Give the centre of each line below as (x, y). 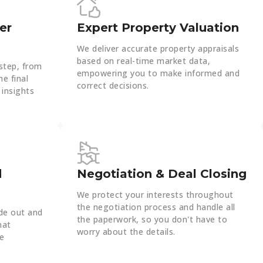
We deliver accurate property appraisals (158, 49)
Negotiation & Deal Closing (161, 174)
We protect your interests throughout (155, 195)
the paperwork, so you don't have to (152, 220)
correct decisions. (113, 86)
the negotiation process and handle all (156, 207)
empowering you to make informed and (158, 73)
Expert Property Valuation (158, 28)
